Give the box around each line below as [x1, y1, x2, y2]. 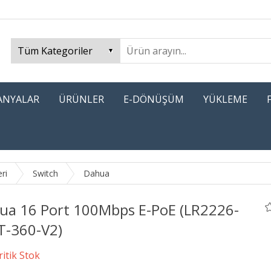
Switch [33, 168, 58, 179]
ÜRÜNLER [59, 93, 104, 106]
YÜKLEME [203, 93, 247, 106]
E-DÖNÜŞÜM [123, 93, 184, 106]
